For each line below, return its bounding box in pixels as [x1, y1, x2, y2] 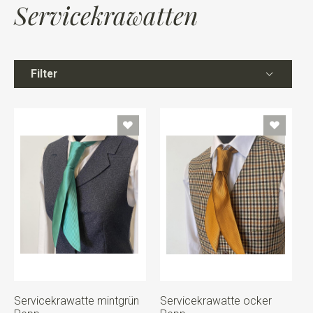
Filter [31, 67, 58, 81]
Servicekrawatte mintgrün [13, 294, 139, 308]
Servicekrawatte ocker [159, 294, 272, 308]
